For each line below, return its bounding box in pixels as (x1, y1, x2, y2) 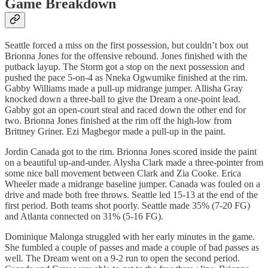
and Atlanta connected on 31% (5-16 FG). (5, 211, 163, 221)
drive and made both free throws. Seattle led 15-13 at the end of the (5, 189, 258, 200)
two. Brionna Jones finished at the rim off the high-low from (5, 115, 232, 126)
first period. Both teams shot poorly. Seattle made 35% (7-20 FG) (5, 200, 250, 211)
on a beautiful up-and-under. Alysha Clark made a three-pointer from (5, 157, 263, 167)
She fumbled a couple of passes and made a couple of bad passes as (5, 242, 259, 252)
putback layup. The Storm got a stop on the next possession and (5, 61, 245, 72)
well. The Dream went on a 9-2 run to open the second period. (5, 252, 240, 263)
